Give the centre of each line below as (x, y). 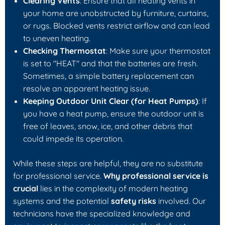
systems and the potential (62, 201)
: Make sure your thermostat (158, 50)
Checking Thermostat (65, 50)
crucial (26, 188)
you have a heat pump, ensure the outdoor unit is (114, 113)
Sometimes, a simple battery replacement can (108, 76)
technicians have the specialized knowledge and (102, 213)
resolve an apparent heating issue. (87, 88)
